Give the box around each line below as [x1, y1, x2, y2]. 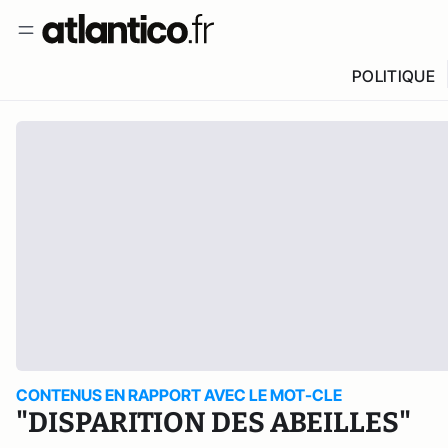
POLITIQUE [351, 66, 435, 86]
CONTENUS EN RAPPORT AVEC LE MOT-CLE [16, 385, 342, 405]
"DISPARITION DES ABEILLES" [16, 406, 411, 439]
